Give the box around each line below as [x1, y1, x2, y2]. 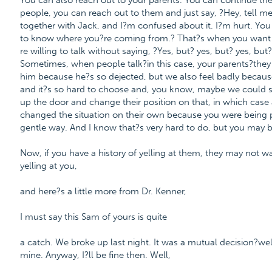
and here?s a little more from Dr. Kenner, [19, 186, 186, 197]
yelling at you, [19, 160, 77, 171]
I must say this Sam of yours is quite [19, 211, 167, 222]
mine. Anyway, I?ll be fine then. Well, [19, 250, 171, 260]
